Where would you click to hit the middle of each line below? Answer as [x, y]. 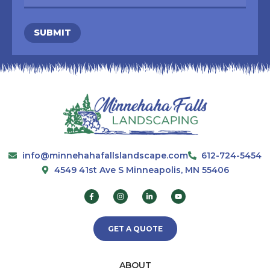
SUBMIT [52, 32]
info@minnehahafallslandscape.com [105, 156]
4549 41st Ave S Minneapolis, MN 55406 [142, 170]
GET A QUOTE [135, 229]
